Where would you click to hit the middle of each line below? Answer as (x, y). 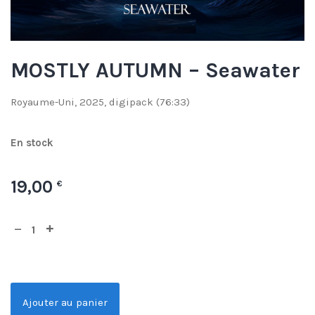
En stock (32, 143)
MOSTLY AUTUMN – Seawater (155, 70)
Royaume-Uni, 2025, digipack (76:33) (100, 102)
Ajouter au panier (65, 303)
